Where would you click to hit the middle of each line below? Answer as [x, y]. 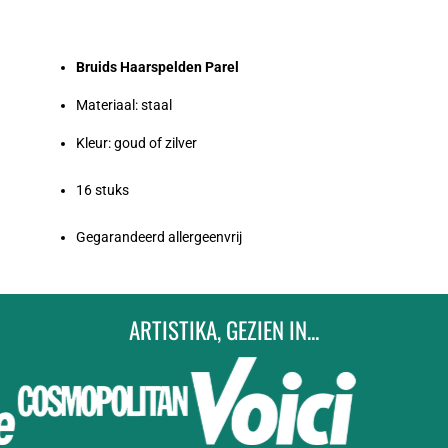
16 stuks [102, 189]
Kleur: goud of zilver [136, 142]
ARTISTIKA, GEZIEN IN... [224, 329]
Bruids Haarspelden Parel [157, 66]
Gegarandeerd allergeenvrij [159, 236]
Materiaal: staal [124, 104]
